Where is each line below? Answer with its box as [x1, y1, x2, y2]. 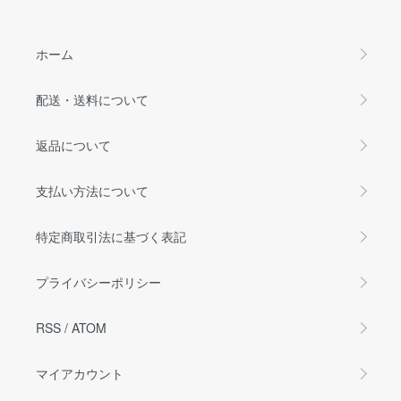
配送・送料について [36, 90, 149, 108]
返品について [36, 135, 111, 154]
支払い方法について [36, 181, 149, 200]
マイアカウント [36, 363, 124, 382]
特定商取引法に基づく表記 [36, 226, 186, 245]
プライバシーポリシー [36, 272, 161, 291]
